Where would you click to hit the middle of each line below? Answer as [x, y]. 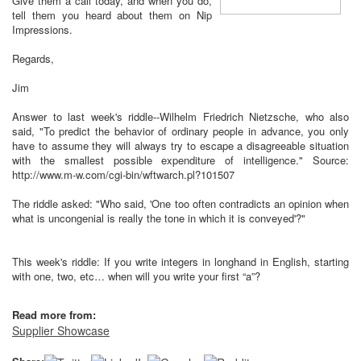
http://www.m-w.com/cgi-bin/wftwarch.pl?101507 [123, 175]
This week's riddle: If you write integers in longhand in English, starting [180, 262]
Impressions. [42, 30]
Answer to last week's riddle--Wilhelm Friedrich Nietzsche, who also [180, 117]
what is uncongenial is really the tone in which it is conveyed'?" [159, 218]
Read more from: [54, 315]
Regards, [33, 59]
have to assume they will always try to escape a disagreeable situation [180, 146]
